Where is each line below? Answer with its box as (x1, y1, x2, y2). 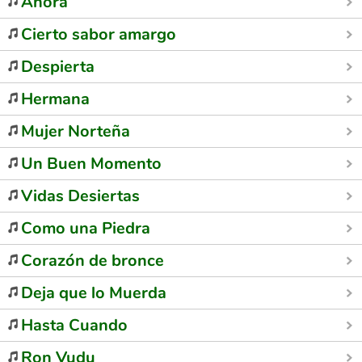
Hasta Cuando (21, 314, 128, 336)
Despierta (21, 56, 95, 78)
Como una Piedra (21, 217, 150, 239)
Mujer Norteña (21, 120, 130, 142)
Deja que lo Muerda (21, 282, 166, 304)
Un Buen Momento (21, 153, 162, 175)
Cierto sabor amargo (21, 23, 176, 45)
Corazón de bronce (21, 250, 164, 271)
